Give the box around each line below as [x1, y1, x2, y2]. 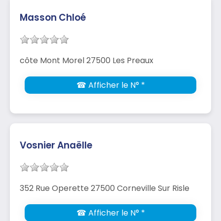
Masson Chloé [20, 10, 86, 24]
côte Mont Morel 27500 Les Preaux [20, 54, 153, 66]
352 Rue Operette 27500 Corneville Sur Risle [20, 182, 189, 194]
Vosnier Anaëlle [20, 138, 92, 152]
